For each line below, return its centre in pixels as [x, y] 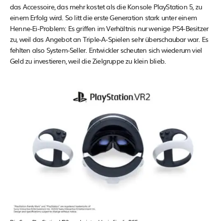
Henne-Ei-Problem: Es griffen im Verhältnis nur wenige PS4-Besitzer [109, 28]
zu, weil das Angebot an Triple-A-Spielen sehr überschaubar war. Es [109, 39]
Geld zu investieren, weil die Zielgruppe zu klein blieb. [88, 60]
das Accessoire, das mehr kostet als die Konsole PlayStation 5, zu [106, 6]
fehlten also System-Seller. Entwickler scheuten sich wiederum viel [106, 50]
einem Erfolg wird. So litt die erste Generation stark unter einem [104, 17]
